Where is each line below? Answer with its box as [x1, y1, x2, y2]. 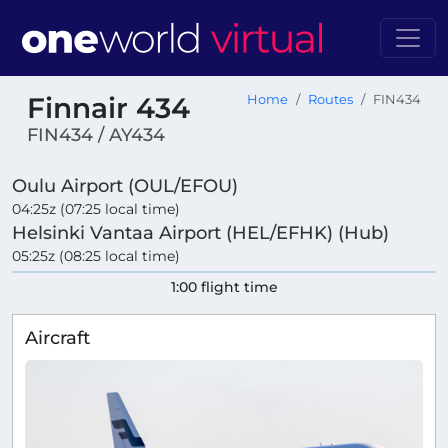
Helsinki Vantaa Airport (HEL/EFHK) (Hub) [12, 222, 389, 244]
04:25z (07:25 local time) [12, 200, 180, 219]
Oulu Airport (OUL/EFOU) [12, 175, 238, 197]
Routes [308, 92, 353, 107]
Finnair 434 [27, 91, 190, 125]
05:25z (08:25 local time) [12, 247, 180, 266]
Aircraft [25, 327, 90, 349]
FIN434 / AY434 [27, 124, 165, 146]
